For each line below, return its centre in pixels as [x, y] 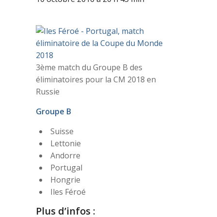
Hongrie [65, 180]
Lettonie [65, 143]
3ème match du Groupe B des [89, 67]
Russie [47, 92]
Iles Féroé [68, 192]
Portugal [66, 168]
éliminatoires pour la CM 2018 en [96, 79]
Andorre [65, 155]
